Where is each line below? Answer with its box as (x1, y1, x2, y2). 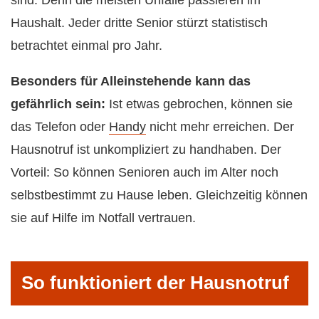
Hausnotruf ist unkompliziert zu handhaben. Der (11, 142, 281, 157)
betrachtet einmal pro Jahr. (11, 38, 162, 53)
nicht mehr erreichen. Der (146, 120, 294, 135)
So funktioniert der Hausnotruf (21, 271, 289, 293)
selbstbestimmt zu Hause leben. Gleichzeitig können (11, 188, 308, 203)
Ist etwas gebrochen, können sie (105, 97, 293, 112)
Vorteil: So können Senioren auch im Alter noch (11, 165, 278, 180)
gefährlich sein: (11, 97, 105, 112)
